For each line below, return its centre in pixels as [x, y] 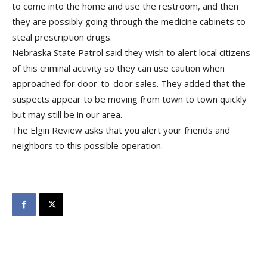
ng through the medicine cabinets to [172, 21]
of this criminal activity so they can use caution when [118, 68]
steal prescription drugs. [62, 37]
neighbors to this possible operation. [87, 145]
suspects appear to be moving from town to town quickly [129, 99]
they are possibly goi [55, 21]
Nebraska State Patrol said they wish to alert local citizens [131, 52]
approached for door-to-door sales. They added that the [129, 83]
